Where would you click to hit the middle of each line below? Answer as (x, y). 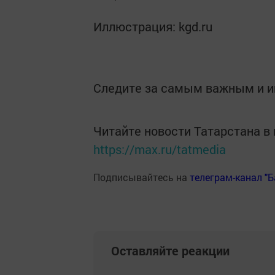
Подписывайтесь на (141, 177)
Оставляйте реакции (170, 250)
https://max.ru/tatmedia (160, 149)
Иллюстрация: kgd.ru (153, 26)
